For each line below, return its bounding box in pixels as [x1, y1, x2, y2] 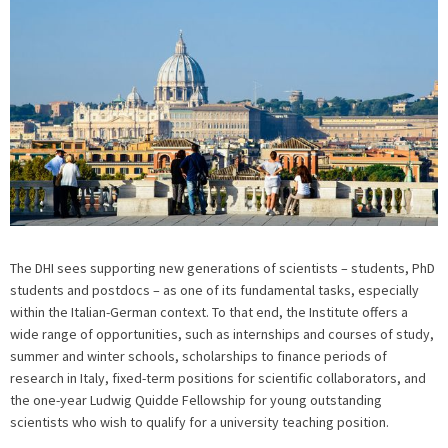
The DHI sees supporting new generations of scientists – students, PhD [10, 258, 435, 277]
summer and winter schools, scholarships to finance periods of [10, 346, 387, 365]
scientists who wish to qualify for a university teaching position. [10, 412, 389, 431]
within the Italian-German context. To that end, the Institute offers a [10, 302, 408, 321]
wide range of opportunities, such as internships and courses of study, [10, 324, 434, 343]
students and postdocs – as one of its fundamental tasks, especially [10, 280, 419, 299]
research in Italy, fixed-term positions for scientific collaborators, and [10, 368, 426, 387]
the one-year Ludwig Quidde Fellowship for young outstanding [10, 390, 382, 409]
